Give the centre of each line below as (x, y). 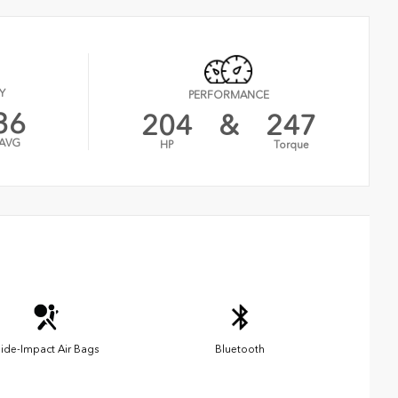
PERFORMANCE (229, 95)
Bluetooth (240, 349)
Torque (291, 144)
